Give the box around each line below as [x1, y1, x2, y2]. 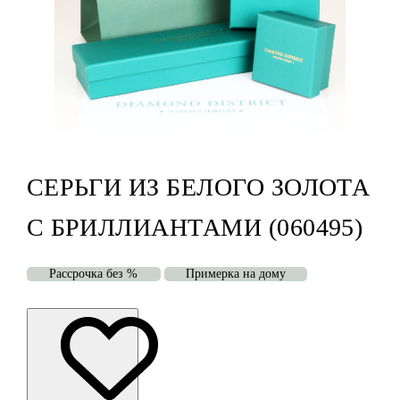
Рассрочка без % [49, 267, 138, 281]
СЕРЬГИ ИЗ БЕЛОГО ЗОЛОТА [26, 173, 371, 202]
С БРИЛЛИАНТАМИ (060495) [26, 213, 363, 242]
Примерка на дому [185, 267, 286, 281]
